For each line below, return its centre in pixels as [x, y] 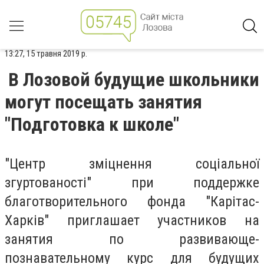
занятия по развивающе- [132, 239]
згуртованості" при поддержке [132, 183]
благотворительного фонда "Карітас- [132, 202]
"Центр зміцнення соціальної [132, 164]
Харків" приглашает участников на [132, 220]
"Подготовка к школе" [92, 124]
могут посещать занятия [103, 102]
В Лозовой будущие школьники [134, 80]
